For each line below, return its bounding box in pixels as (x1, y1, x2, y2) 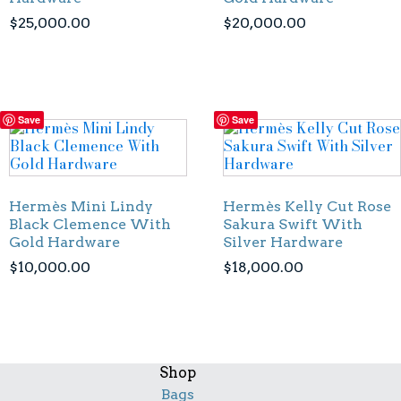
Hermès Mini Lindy (9, 198, 153, 216)
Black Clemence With (9, 216, 171, 234)
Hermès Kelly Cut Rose (223, 198, 391, 216)
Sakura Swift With (223, 216, 363, 234)
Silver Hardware (223, 234, 343, 252)
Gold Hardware (9, 234, 120, 252)
